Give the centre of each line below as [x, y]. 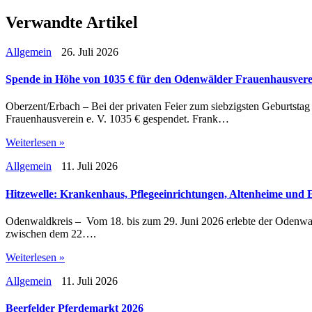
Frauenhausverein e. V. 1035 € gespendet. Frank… [117, 119]
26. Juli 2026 [88, 52]
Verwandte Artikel [72, 22]
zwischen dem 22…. [51, 233]
